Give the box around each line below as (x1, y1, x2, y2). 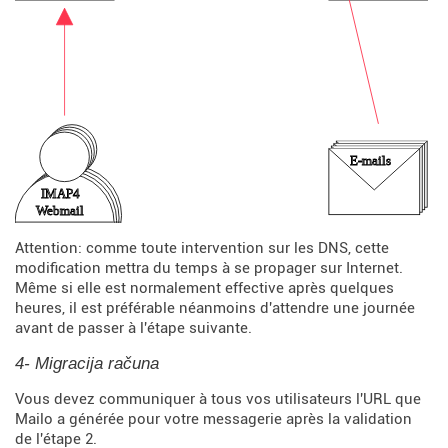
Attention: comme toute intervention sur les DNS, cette (15, 239, 389, 258)
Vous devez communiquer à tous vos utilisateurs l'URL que (15, 390, 421, 409)
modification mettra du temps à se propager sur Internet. (15, 259, 403, 278)
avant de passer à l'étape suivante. (15, 319, 252, 338)
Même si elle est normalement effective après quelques (15, 279, 394, 298)
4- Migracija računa (15, 354, 159, 374)
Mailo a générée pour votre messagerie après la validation (15, 410, 412, 429)
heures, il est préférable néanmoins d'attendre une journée (15, 299, 415, 318)
